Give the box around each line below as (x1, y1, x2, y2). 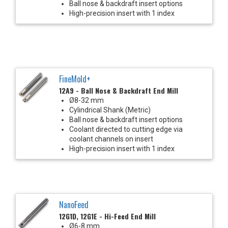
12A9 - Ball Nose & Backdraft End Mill (59, 84, 178, 96)
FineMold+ (59, 72, 91, 85)
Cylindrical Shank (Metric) (69, 105, 151, 114)
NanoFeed (59, 198, 89, 211)
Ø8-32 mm (69, 96, 104, 104)
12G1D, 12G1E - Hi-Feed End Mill (59, 210, 156, 221)
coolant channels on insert (69, 134, 153, 143)
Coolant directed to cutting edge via (69, 125, 183, 133)
